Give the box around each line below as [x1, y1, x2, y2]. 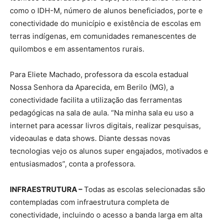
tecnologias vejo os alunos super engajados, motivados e [10, 146, 208, 156]
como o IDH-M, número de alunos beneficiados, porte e [10, 5, 203, 15]
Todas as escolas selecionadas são [84, 184, 205, 194]
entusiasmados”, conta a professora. [10, 159, 136, 168]
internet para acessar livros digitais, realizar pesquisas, [10, 120, 201, 130]
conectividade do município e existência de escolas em [10, 18, 201, 28]
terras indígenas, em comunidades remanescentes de [10, 31, 196, 41]
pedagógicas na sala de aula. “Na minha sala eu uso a [10, 108, 193, 117]
